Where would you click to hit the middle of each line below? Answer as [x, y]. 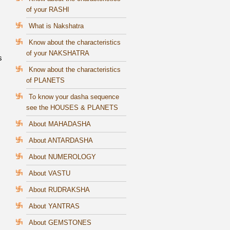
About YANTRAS [54, 206]
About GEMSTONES [60, 223]
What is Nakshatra [56, 26]
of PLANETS [45, 81]
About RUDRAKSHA [59, 190]
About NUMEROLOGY [62, 157]
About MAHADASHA [60, 124]
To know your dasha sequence [74, 97]
